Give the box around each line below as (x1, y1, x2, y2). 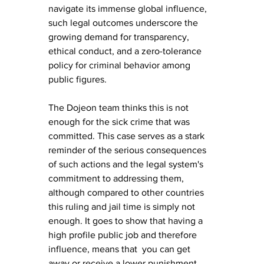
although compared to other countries (48, 187, 206, 197)
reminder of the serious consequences (48, 144, 209, 155)
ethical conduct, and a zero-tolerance (48, 45, 204, 56)
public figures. (48, 74, 107, 84)
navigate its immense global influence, (48, 3, 209, 14)
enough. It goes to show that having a (48, 215, 205, 226)
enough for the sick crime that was (48, 116, 192, 127)
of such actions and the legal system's (48, 159, 206, 169)
